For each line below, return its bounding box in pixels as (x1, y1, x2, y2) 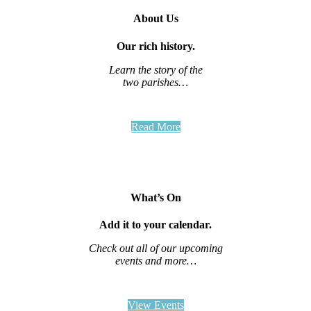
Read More (131, 120, 180, 133)
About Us (133, 12, 178, 25)
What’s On (130, 192, 181, 204)
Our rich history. (116, 40, 195, 52)
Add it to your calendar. (99, 219, 212, 231)
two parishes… (123, 76, 188, 88)
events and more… (115, 255, 196, 267)
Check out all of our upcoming (88, 242, 223, 255)
